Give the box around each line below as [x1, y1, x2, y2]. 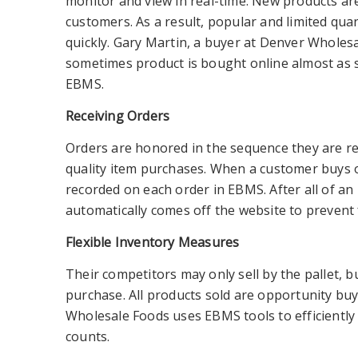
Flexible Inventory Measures [66, 233, 240, 251]
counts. [66, 328, 110, 345]
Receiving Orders [66, 107, 170, 125]
